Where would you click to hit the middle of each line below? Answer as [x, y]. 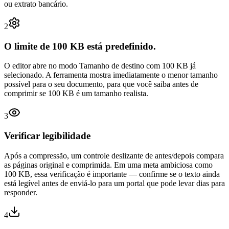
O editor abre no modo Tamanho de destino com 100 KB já [100, 66]
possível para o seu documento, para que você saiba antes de [101, 84]
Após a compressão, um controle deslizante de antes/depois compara [114, 155]
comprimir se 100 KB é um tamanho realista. [76, 94]
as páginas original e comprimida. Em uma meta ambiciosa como [108, 165]
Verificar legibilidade [47, 136]
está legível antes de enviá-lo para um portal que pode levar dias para [114, 183]
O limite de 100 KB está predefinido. [80, 46]
